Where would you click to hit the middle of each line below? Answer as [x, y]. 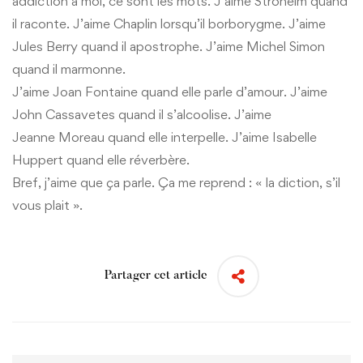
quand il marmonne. [69, 68]
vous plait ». [47, 205]
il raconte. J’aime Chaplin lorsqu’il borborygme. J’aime [169, 23]
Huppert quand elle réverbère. [101, 159]
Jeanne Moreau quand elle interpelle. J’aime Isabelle [164, 137]
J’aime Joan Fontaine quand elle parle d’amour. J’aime [170, 91]
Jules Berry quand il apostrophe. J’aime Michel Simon [169, 46]
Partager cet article [156, 276]
